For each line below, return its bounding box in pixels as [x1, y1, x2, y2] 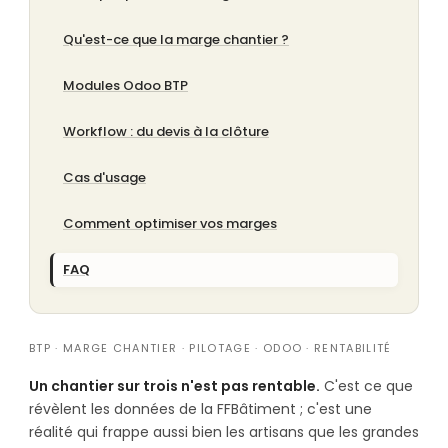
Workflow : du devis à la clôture [63, 121, 269, 141]
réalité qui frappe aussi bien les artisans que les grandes [29, 421, 419, 442]
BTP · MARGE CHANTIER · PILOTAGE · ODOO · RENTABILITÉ [29, 339, 392, 356]
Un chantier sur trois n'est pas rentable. [29, 375, 320, 396]
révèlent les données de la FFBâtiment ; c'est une [29, 398, 372, 419]
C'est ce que [320, 375, 413, 396]
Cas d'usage [63, 167, 146, 187]
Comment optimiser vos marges [63, 213, 277, 233]
